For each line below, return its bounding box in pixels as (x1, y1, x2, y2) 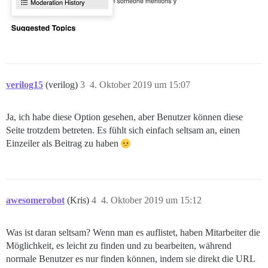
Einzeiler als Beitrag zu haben (6, 138, 121, 148)
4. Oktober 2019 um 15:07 (90, 80, 190, 90)
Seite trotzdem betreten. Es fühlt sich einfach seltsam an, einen (6, 125, 240, 135)
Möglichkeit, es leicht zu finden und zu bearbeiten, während (6, 240, 232, 251)
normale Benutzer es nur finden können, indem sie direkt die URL (6, 254, 255, 264)
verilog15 (6, 80, 43, 90)
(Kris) (67, 195, 92, 205)
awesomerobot (6, 195, 65, 205)
